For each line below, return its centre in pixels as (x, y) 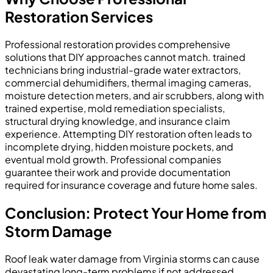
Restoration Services (79, 17)
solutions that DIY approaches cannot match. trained (125, 57)
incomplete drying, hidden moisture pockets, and (119, 147)
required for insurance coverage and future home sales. (131, 185)
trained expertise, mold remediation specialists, (115, 108)
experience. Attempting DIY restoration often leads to (128, 134)
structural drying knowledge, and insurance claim (118, 121)
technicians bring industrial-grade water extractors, (123, 70)
